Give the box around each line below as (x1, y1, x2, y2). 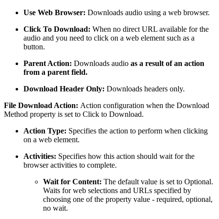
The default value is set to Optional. (102, 177, 213, 186)
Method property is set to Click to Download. (4, 109, 144, 118)
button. (23, 42, 45, 51)
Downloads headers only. (105, 84, 185, 93)
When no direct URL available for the (90, 24, 209, 33)
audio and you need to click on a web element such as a (23, 33, 195, 42)
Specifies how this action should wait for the (56, 152, 195, 160)
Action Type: (23, 126, 66, 135)
